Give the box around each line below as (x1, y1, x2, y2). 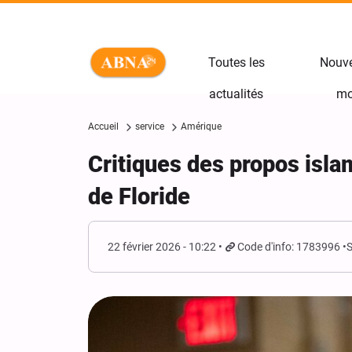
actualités (209, 86, 263, 101)
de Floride (88, 183, 190, 210)
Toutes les (207, 55, 265, 70)
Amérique (181, 121, 222, 132)
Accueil (88, 121, 119, 132)
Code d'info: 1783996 (237, 240, 341, 253)
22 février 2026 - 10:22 (108, 240, 216, 253)
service (135, 121, 164, 132)
